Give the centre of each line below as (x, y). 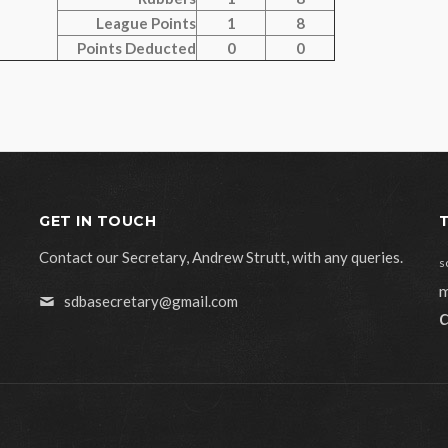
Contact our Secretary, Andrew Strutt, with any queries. (221, 257)
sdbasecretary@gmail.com (151, 301)
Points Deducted (136, 48)
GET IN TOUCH (97, 221)
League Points (146, 23)
